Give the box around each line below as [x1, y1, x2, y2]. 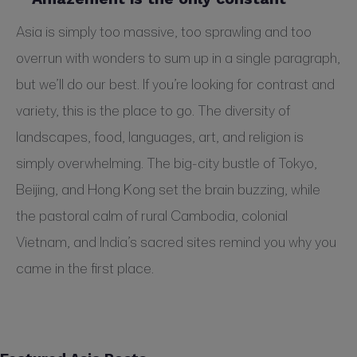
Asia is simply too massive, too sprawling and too [16, 22, 312, 41]
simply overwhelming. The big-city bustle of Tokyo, [16, 154, 317, 172]
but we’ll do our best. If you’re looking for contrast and [16, 75, 335, 93]
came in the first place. [16, 259, 154, 277]
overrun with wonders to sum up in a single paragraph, [16, 49, 340, 67]
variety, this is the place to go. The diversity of [16, 101, 290, 120]
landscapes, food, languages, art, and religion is [16, 127, 304, 146]
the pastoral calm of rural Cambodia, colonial [16, 206, 288, 225]
